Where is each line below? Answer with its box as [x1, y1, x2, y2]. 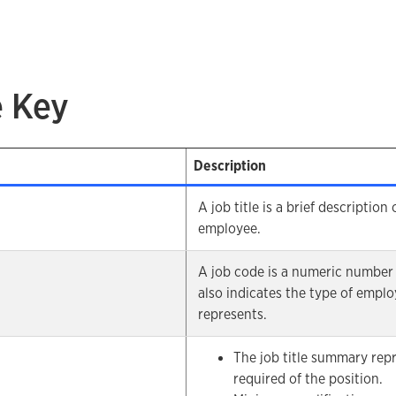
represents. [198, 305, 268, 324]
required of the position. [233, 369, 384, 388]
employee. [198, 219, 262, 238]
